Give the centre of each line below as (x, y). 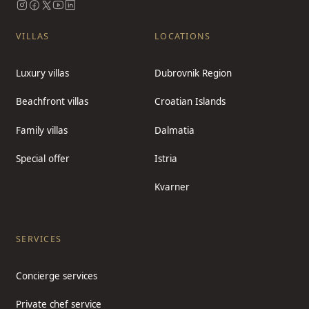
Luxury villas (43, 73)
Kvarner (172, 187)
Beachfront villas (52, 102)
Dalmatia (175, 130)
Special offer (43, 158)
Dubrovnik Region (193, 73)
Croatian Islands (190, 102)
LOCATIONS (183, 37)
